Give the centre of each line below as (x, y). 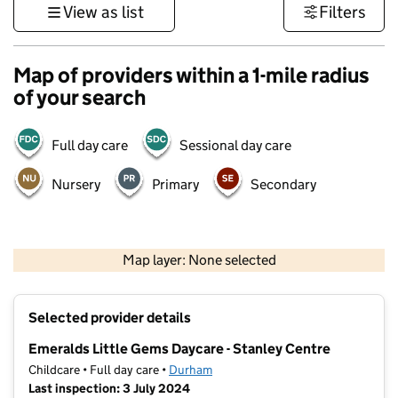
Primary (175, 184)
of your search (80, 97)
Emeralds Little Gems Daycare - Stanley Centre (179, 349)
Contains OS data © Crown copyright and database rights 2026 (264, 274)
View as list (103, 12)
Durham (191, 370)
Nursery (76, 184)
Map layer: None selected (199, 260)
